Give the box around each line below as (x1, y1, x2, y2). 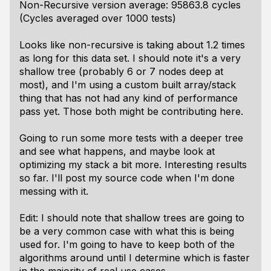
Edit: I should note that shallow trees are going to (19, 212, 244, 224)
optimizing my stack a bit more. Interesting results (19, 158, 247, 171)
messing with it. (19, 185, 88, 197)
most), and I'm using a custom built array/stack (19, 79, 236, 91)
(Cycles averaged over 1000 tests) (19, 12, 176, 24)
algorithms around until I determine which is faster (19, 252, 250, 264)
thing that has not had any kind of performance (19, 92, 238, 104)
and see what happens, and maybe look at (19, 145, 215, 157)
